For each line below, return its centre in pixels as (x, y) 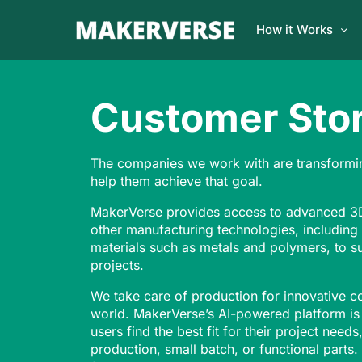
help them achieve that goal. (179, 181)
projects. (117, 265)
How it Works (295, 29)
